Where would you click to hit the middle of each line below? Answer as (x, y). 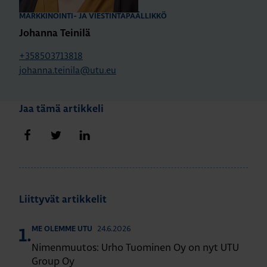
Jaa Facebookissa (60, 128)
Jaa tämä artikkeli (61, 109)
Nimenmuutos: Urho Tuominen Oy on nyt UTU (135, 247)
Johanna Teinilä (55, 33)
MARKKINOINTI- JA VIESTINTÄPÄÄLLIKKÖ (93, 16)
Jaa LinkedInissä (114, 128)
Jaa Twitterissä (83, 128)
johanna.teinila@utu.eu (68, 70)
